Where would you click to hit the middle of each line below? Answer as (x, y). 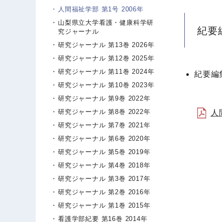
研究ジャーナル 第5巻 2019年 (104, 152)
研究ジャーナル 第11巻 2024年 (106, 72)
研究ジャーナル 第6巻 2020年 (104, 139)
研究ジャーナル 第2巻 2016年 (104, 192)
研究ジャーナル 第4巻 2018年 (104, 165)
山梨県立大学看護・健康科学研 (106, 23)
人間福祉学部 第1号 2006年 (101, 9)
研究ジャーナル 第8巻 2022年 (104, 112)
